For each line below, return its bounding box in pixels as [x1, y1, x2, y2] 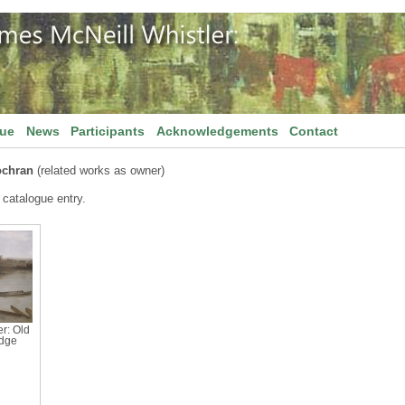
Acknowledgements [155, 124, 278, 138]
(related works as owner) [33, 164, 165, 177]
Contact [289, 124, 339, 138]
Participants [71, 124, 146, 138]
